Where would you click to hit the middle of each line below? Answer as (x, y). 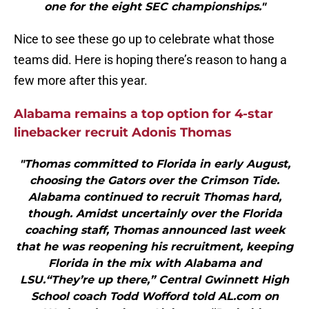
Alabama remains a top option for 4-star (143, 114)
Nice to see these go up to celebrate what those (144, 39)
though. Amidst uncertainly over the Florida (154, 214)
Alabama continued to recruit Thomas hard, (154, 197)
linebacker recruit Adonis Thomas (123, 133)
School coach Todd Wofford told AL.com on (154, 297)
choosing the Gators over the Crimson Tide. (154, 181)
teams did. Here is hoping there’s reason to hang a (150, 60)
